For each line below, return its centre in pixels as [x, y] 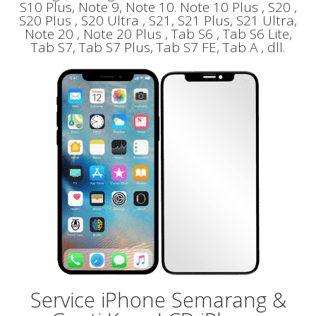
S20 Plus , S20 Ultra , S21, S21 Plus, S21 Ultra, [158, 20]
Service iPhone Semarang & [158, 299]
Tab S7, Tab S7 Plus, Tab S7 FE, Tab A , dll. [158, 47]
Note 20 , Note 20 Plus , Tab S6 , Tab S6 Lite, [158, 34]
